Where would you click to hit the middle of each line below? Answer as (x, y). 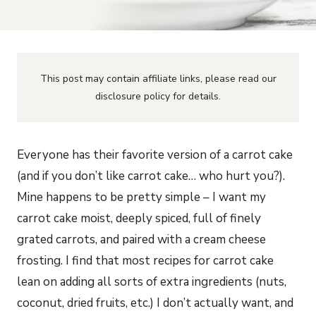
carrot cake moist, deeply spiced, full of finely (139, 218)
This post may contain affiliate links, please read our (158, 79)
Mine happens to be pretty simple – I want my (141, 197)
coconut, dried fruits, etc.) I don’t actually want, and (155, 303)
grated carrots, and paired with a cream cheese (141, 239)
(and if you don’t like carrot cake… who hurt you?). (151, 176)
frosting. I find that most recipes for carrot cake (145, 261)
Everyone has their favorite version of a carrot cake (155, 155)
